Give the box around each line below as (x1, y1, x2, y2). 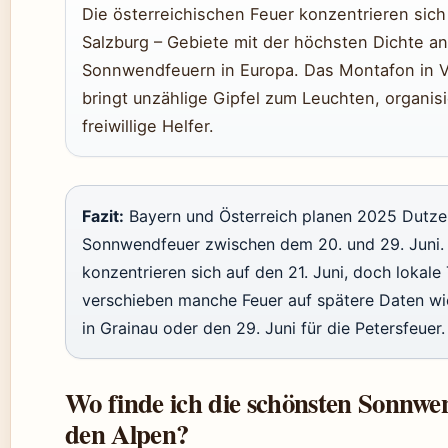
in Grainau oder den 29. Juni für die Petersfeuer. (82, 318, 445, 338)
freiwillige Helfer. (82, 116, 214, 136)
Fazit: (82, 206, 124, 226)
